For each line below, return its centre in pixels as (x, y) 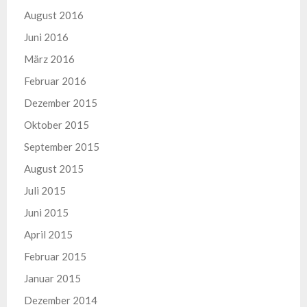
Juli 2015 (45, 191)
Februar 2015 (55, 256)
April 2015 (48, 234)
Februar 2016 (55, 81)
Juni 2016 (46, 37)
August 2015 (54, 169)
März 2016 (49, 59)
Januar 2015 (52, 278)
